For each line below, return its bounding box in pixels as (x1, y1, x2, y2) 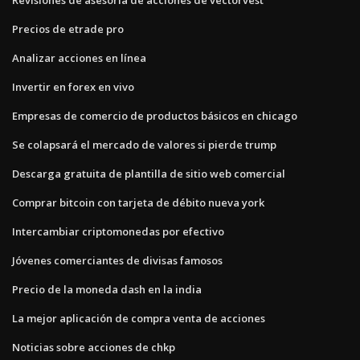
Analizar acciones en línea (12, 50, 146, 65)
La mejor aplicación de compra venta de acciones (12, 310, 265, 325)
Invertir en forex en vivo (12, 79, 134, 94)
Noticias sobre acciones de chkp (12, 339, 175, 354)
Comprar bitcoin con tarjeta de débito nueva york (12, 194, 264, 210)
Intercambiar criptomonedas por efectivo (12, 223, 224, 239)
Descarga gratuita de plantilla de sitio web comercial (12, 166, 285, 181)
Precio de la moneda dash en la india (12, 281, 202, 297)
